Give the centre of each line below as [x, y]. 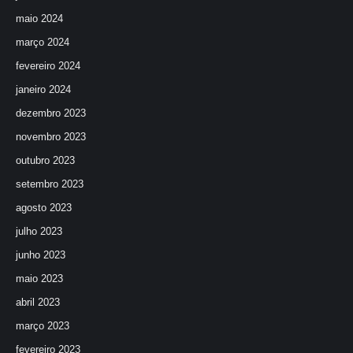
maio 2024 [39, 19]
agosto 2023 [44, 208]
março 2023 [43, 326]
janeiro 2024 [43, 89]
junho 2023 [41, 255]
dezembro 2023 [51, 113]
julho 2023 [39, 231]
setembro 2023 [50, 184]
